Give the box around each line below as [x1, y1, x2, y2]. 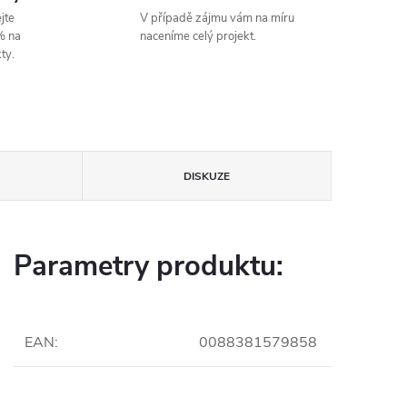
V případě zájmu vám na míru [140, 10, 295, 27]
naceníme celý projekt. [140, 28, 257, 45]
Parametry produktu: [14, 247, 283, 286]
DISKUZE [183, 169, 230, 184]
